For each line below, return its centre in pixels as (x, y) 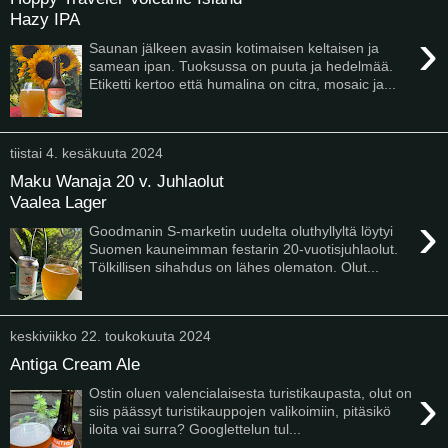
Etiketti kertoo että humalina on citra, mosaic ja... (243, 83)
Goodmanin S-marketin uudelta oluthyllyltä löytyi (241, 230)
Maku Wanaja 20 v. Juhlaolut (117, 181)
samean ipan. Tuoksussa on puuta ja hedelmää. (241, 65)
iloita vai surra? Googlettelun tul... (195, 428)
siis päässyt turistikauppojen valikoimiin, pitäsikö (240, 410)
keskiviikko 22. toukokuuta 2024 (110, 335)
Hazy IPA (45, 19)
